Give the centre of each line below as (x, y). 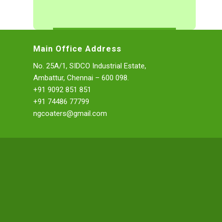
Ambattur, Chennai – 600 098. (81, 78)
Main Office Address (77, 49)
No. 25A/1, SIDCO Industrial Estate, (90, 66)
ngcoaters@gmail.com (70, 113)
